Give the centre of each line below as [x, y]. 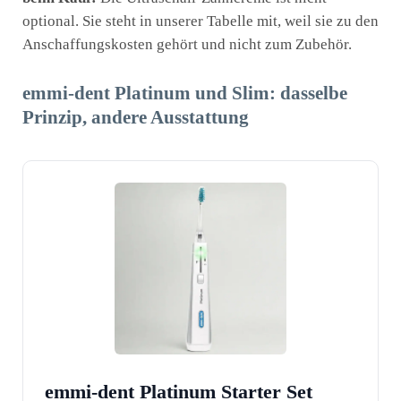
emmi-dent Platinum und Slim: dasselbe [185, 93]
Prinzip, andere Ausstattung [136, 117]
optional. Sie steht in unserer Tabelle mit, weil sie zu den [200, 21]
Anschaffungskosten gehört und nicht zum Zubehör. [187, 44]
